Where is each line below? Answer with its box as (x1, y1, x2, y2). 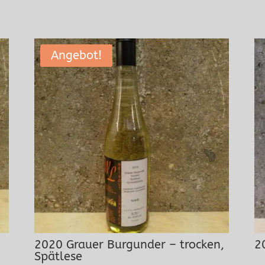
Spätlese (34, 250, 83, 264)
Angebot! (51, 49, 102, 63)
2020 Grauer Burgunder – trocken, (34, 238, 225, 252)
